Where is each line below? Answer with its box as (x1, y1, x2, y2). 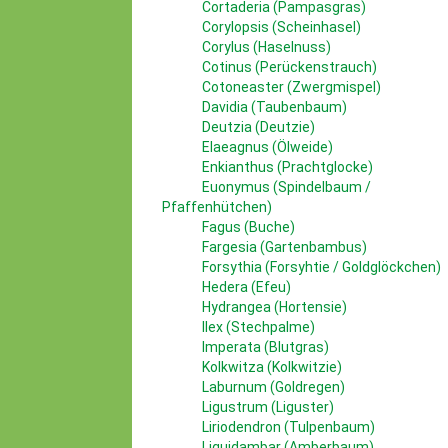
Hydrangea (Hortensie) (202, 299, 347, 315)
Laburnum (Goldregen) (202, 379, 345, 395)
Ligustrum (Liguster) (202, 399, 334, 415)
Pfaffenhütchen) (162, 199, 272, 215)
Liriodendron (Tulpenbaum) (202, 419, 375, 435)
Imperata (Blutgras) (202, 339, 329, 355)
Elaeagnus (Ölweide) (202, 139, 333, 155)
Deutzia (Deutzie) (202, 119, 315, 135)
